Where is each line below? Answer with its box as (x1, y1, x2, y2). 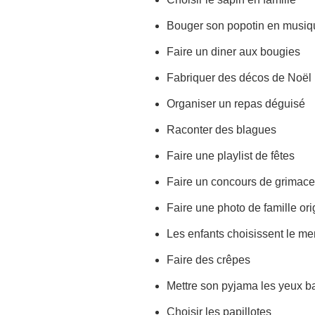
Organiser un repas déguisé (167, 98, 305, 110)
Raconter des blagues (167, 124, 276, 136)
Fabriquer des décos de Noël (167, 72, 311, 84)
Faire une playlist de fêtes (167, 150, 295, 162)
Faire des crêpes (167, 254, 250, 266)
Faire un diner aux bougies (167, 46, 300, 58)
